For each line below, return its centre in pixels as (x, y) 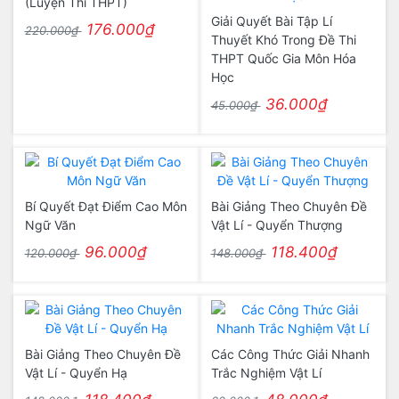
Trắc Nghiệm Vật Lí (266, 373)
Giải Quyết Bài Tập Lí (271, 21)
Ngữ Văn (50, 225)
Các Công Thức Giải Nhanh (290, 354)
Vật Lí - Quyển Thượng (277, 225)
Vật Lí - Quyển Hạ (76, 373)
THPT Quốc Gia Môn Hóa (283, 58)
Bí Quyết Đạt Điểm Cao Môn (106, 206)
